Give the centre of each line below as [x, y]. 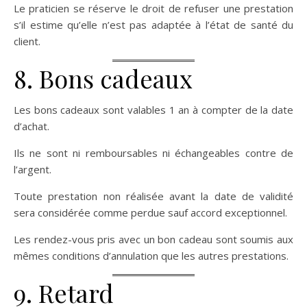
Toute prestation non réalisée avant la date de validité [153, 196]
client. [27, 41]
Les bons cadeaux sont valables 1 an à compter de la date [153, 110]
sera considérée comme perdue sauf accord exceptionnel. [150, 212]
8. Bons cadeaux [103, 78]
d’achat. [32, 126]
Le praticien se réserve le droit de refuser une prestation [153, 8]
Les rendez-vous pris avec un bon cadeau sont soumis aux [153, 239]
